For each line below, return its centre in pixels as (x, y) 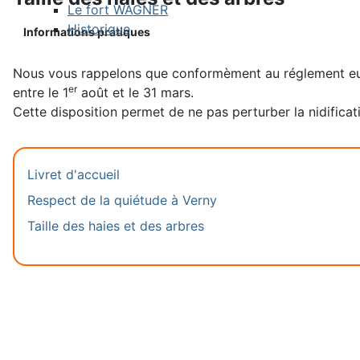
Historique (99, 29)
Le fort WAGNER (118, 10)
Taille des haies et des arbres (116, 226)
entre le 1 (41, 92)
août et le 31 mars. (135, 92)
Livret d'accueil (74, 174)
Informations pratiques (87, 32)
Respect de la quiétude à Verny (122, 200)
